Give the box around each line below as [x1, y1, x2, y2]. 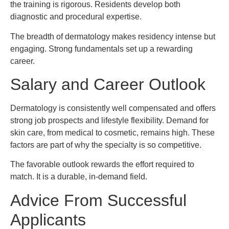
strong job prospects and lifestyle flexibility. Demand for [10, 116, 209, 125]
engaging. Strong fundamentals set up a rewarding [10, 44, 193, 53]
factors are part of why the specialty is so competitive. [10, 140, 201, 149]
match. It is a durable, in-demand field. [10, 172, 147, 181]
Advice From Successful [10, 191, 187, 210]
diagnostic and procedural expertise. [10, 12, 142, 21]
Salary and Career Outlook [10, 75, 205, 94]
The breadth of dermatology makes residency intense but [10, 32, 215, 41]
